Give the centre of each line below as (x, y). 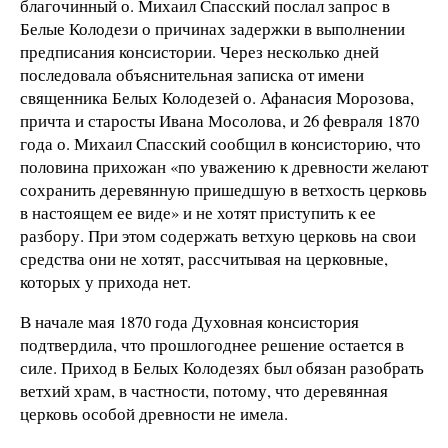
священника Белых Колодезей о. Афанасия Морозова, (217, 97)
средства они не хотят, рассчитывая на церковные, (204, 258)
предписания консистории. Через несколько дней (199, 51)
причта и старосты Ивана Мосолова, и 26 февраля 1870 (219, 120)
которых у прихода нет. (105, 281)
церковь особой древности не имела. (154, 413)
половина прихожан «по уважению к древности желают (224, 166)
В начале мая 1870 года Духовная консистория (189, 321)
